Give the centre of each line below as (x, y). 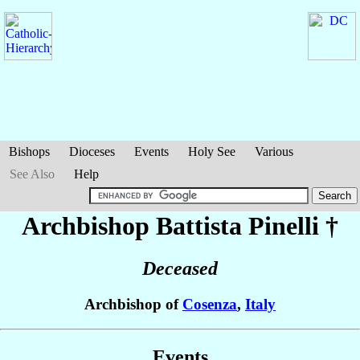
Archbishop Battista (135, 226)
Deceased (180, 269)
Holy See (212, 151)
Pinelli (284, 226)
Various (274, 151)
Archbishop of (133, 305)
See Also (32, 174)
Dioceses (92, 151)
